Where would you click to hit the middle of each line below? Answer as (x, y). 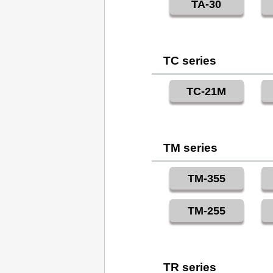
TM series (191, 148)
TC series (190, 60)
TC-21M (207, 91)
